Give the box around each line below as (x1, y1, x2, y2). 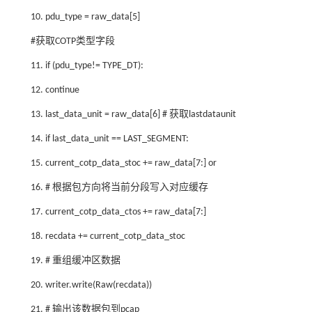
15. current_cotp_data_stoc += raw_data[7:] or (30, 157, 217, 169)
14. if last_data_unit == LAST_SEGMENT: (30, 133, 189, 144)
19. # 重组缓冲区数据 (30, 255, 120, 266)
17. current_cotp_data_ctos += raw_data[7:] (30, 206, 206, 217)
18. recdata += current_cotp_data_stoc (30, 231, 185, 242)
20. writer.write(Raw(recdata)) (30, 279, 152, 290)
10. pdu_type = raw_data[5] (30, 11, 140, 22)
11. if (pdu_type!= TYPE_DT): (30, 60, 143, 71)
